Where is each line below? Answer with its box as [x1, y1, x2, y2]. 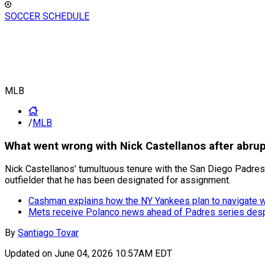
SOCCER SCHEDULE [5, 11, 89, 22]
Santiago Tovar [18, 227, 79, 239]
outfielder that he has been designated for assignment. [5, 174, 231, 186]
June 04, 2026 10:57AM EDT [54, 248, 172, 260]
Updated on [5, 248, 54, 260]
